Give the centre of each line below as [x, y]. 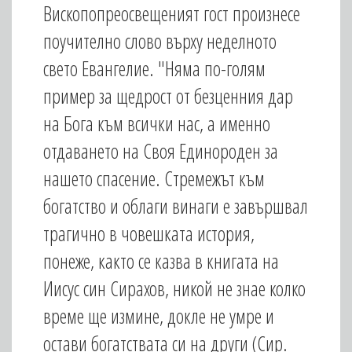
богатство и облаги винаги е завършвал [176, 206]
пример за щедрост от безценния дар [168, 96]
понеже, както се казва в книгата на [161, 261]
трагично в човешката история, [149, 233]
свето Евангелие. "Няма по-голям [154, 68]
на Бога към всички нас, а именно [157, 123]
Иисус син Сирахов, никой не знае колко [174, 288]
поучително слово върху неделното [160, 41]
